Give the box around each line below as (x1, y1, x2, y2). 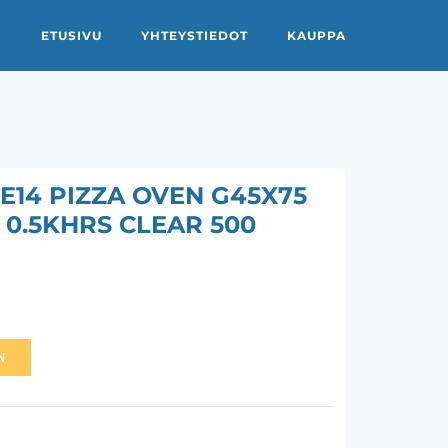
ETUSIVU (41, 27, 102, 43)
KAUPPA (287, 27, 346, 43)
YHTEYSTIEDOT (141, 27, 248, 43)
